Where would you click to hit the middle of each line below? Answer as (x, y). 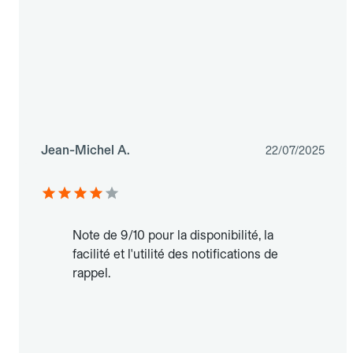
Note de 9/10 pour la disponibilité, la (173, 236)
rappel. (91, 273)
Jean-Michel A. (85, 150)
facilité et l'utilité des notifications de (175, 255)
